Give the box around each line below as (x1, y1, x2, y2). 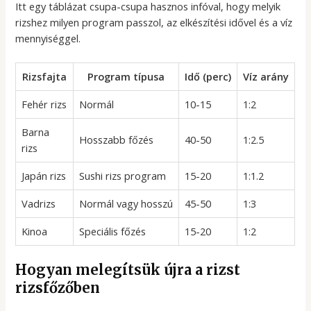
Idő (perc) (185, 69, 232, 84)
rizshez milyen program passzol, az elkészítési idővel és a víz (15, 15, 293, 29)
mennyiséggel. (15, 31, 81, 45)
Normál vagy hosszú (79, 196, 174, 211)
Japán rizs (22, 169, 67, 183)
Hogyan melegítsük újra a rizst (15, 261, 241, 279)
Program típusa (87, 69, 165, 84)
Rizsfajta (22, 69, 67, 84)
